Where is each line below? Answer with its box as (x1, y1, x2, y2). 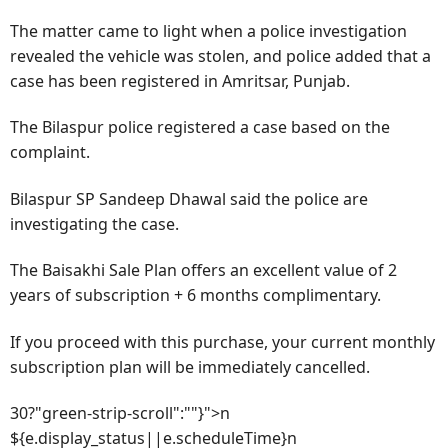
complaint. (10, 141, 90, 164)
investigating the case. (10, 212, 179, 235)
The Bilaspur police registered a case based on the (10, 116, 390, 139)
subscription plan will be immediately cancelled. (10, 355, 370, 378)
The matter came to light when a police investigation (10, 19, 407, 42)
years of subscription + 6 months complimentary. (10, 284, 381, 307)
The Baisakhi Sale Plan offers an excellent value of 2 (10, 259, 397, 282)
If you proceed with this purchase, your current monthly (10, 330, 435, 353)
